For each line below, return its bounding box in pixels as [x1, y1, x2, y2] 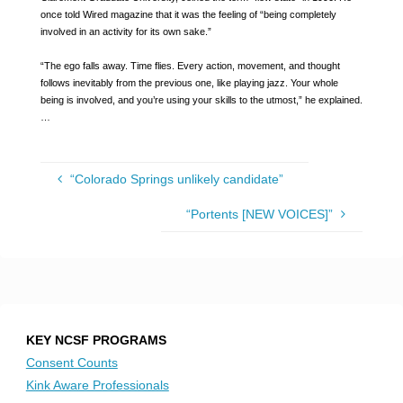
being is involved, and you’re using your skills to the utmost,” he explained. [40, 94, 363, 105]
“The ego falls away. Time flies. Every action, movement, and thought [40, 59, 340, 71]
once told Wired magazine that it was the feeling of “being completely [40, 8, 336, 20]
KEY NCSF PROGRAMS [25, 333, 166, 348]
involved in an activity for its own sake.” [40, 25, 211, 37]
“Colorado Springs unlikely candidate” [69, 171, 283, 186]
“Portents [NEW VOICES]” [186, 207, 334, 222]
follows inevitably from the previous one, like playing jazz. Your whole [40, 76, 338, 88]
